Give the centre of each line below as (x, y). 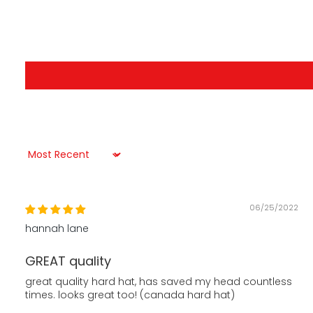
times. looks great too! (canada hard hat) (130, 295)
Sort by (42, 160)
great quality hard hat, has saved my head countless (159, 282)
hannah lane (57, 229)
